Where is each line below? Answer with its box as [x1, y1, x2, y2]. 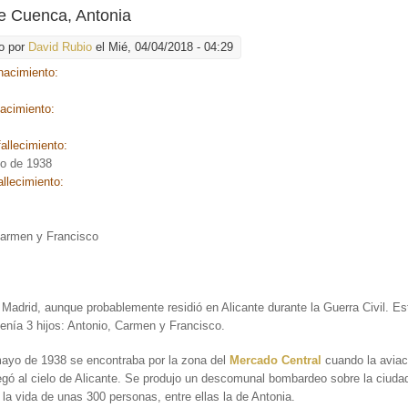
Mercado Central [229, 353, 322, 368]
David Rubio [28, 40, 93, 55]
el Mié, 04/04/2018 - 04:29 [92, 40, 234, 55]
